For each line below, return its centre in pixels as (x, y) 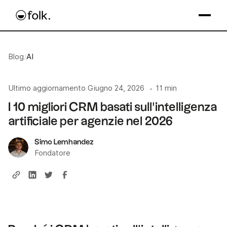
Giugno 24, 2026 (116, 88)
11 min (166, 88)
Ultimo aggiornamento (47, 88)
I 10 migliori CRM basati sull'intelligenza (112, 107)
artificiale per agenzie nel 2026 (90, 121)
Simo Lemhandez (64, 142)
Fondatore (52, 153)
